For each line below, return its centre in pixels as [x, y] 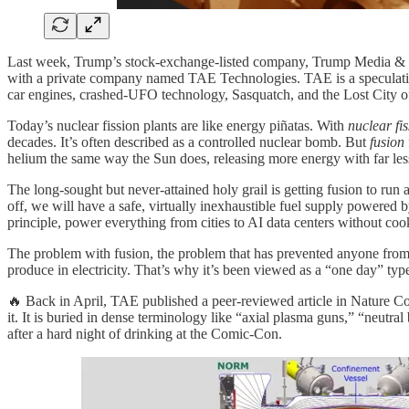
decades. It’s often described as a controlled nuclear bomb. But [189, 142]
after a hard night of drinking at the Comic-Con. [145, 334]
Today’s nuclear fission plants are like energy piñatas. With [178, 126]
